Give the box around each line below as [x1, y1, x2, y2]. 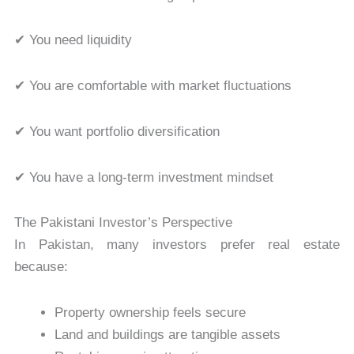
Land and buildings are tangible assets [54, 327, 281, 343]
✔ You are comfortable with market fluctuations [13, 78, 292, 94]
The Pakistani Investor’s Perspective [13, 215, 232, 231]
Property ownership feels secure [54, 305, 246, 321]
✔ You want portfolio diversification [13, 123, 220, 139]
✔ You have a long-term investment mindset [13, 169, 273, 185]
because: [13, 259, 68, 275]
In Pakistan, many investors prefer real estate [13, 237, 341, 253]
